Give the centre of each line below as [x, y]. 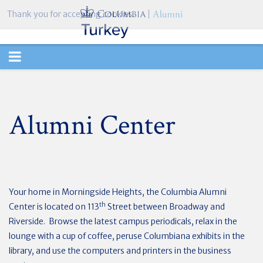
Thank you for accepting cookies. [71, 14]
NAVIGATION [52, 81]
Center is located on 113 [54, 207]
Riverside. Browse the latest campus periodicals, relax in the [123, 221]
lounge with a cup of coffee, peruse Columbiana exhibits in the [127, 236]
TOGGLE [35, 56]
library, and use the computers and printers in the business [120, 251]
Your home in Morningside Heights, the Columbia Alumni [118, 192]
